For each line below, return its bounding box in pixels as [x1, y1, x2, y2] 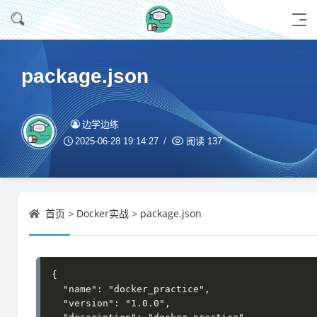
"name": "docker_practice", [52, 284, 63, 294]
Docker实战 [76, 207, 129, 220]
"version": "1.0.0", [52, 298, 63, 309]
